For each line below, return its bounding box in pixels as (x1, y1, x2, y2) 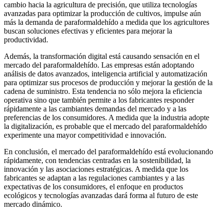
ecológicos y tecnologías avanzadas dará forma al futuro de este (4, 191, 198, 200)
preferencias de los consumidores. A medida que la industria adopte (4, 113, 209, 122)
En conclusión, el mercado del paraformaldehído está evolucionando (4, 147, 213, 156)
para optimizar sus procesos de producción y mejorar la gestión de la (4, 78, 213, 87)
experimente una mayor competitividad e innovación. (4, 131, 166, 140)
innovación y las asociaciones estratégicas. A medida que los (4, 165, 188, 174)
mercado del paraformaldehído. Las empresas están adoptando (4, 61, 194, 70)
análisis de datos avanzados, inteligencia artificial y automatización (4, 70, 207, 78)
